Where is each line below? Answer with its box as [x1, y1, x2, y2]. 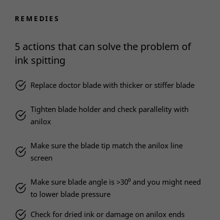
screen [30, 153, 53, 163]
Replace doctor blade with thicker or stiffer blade [30, 80, 195, 90]
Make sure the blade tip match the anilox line [30, 140, 183, 151]
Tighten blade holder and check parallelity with [30, 104, 189, 114]
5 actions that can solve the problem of [15, 40, 192, 54]
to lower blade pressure [30, 189, 111, 199]
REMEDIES [15, 14, 60, 24]
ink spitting [15, 54, 66, 67]
